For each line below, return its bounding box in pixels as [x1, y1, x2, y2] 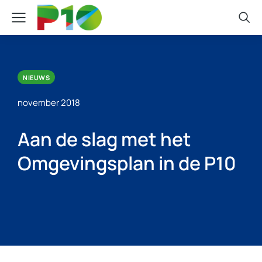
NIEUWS [23, 73, 50, 82]
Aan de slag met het [18, 126, 191, 152]
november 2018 [18, 96, 80, 109]
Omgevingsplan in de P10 [18, 150, 236, 176]
